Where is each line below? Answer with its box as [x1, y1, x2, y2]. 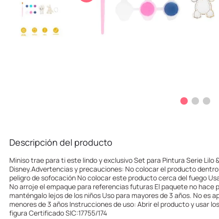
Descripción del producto [9, 136, 112, 149]
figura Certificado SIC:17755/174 [9, 208, 107, 218]
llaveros [90, 1, 113, 10]
